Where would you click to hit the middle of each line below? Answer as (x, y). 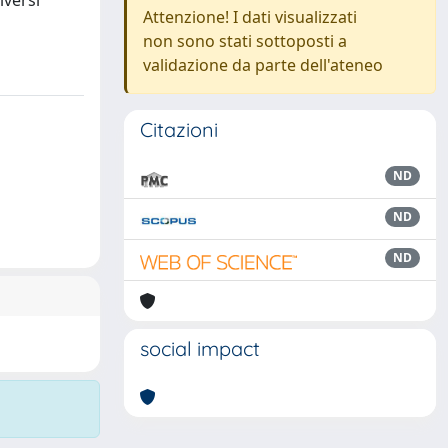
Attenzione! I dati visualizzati (250, 17)
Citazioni (179, 129)
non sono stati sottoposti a (245, 41)
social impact (200, 348)
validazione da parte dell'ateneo (263, 65)
